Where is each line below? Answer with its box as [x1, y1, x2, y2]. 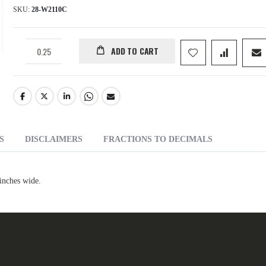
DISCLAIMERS [25, 135, 83, 144]
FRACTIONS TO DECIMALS [103, 135, 213, 144]
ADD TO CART [111, 45, 159, 58]
